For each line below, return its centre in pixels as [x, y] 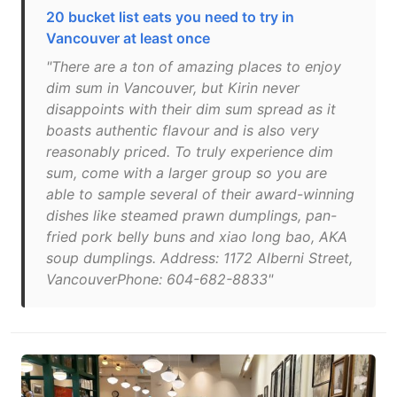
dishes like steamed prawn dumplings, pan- [191, 215]
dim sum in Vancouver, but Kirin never [173, 88]
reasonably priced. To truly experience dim [190, 152]
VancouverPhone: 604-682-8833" [160, 279]
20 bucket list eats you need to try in [170, 17]
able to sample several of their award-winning [200, 194]
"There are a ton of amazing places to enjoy [194, 66]
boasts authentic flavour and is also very [183, 130]
